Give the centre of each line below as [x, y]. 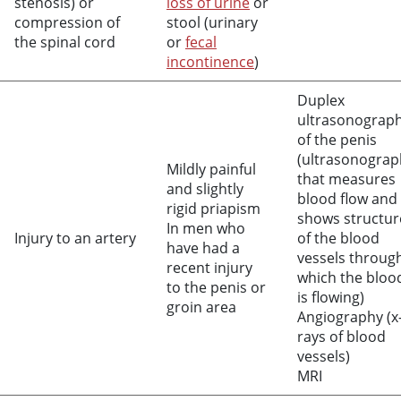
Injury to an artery [75, 238]
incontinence [210, 62]
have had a [203, 248]
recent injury [209, 268]
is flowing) [331, 297]
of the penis [337, 140]
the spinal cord [65, 42]
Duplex [321, 100]
